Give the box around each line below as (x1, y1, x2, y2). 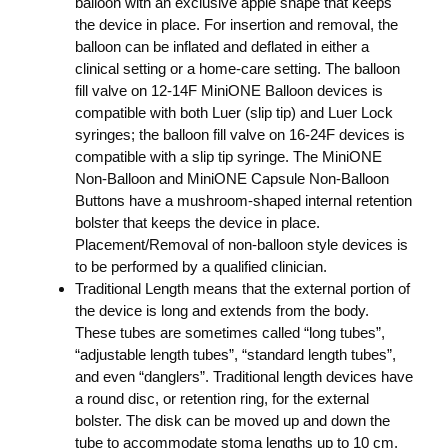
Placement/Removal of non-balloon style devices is (75, 236, 408, 253)
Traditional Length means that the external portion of (75, 280, 410, 297)
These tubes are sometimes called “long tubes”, (75, 324, 385, 341)
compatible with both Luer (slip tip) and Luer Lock (75, 104, 393, 121)
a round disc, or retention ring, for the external (75, 390, 369, 407)
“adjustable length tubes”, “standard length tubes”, (75, 346, 396, 363)
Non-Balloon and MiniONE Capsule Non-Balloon (75, 170, 389, 187)
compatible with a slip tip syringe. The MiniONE (75, 148, 382, 165)
